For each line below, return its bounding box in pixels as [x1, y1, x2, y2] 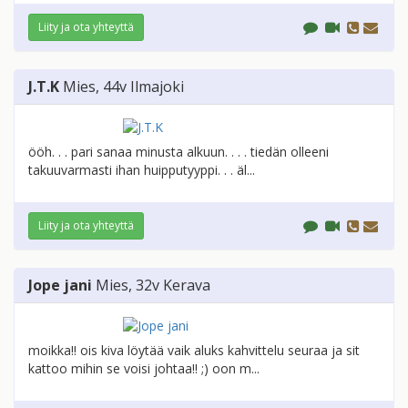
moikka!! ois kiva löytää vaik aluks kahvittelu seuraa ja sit [28, 342, 360, 360]
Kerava [163, 275, 210, 296]
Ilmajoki [130, 76, 184, 97]
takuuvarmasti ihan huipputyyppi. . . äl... [28, 161, 255, 179]
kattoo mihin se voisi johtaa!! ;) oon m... [28, 360, 260, 378]
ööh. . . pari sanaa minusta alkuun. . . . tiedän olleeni [28, 143, 329, 161]
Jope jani [28, 275, 92, 296]
